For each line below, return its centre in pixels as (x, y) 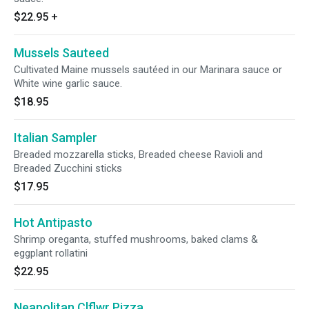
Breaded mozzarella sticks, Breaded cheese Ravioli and (138, 154)
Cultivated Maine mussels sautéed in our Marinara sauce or (148, 70)
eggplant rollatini (51, 253)
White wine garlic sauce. (68, 83)
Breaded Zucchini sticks (68, 168)
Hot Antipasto (53, 222)
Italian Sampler (56, 138)
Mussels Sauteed (61, 53)
